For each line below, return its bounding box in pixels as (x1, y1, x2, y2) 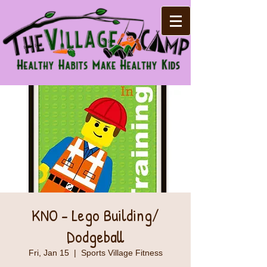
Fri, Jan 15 (28, 248, 69, 257)
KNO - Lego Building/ (32, 204, 159, 226)
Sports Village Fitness (80, 248, 163, 257)
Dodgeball (67, 225, 124, 248)
